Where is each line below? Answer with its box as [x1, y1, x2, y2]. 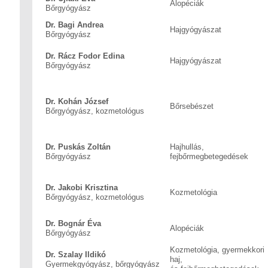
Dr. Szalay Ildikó [45, 250, 106, 259]
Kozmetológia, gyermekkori [170, 245, 264, 254]
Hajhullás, [170, 142, 204, 151]
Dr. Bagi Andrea [45, 20, 103, 29]
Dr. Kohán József [45, 97, 108, 106]
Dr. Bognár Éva [45, 219, 101, 228]
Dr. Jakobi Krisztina [45, 183, 118, 192]
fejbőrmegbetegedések [170, 152, 248, 161]
